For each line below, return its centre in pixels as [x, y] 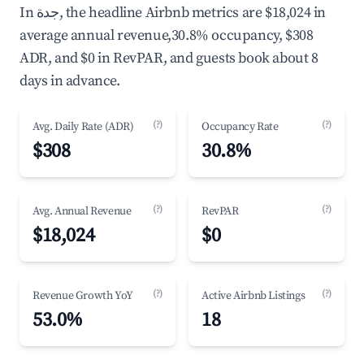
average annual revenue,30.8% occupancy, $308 [167, 35]
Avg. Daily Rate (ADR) [83, 127]
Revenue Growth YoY [83, 296]
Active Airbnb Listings [253, 296]
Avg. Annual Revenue [82, 211]
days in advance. [70, 81]
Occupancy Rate [240, 127]
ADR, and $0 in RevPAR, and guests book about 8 [169, 58]
